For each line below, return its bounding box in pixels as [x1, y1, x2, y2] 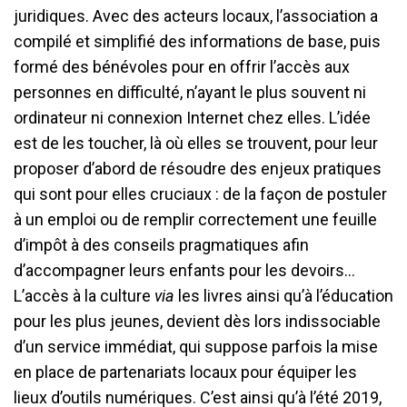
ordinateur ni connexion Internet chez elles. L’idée [14, 108, 371, 128]
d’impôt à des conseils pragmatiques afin [14, 235, 309, 255]
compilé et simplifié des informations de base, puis [14, 32, 381, 52]
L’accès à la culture [14, 286, 154, 306]
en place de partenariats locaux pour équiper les [14, 362, 357, 382]
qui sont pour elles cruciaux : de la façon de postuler [14, 184, 387, 204]
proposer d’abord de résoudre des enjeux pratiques [14, 159, 382, 179]
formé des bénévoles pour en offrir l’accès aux [14, 57, 350, 77]
